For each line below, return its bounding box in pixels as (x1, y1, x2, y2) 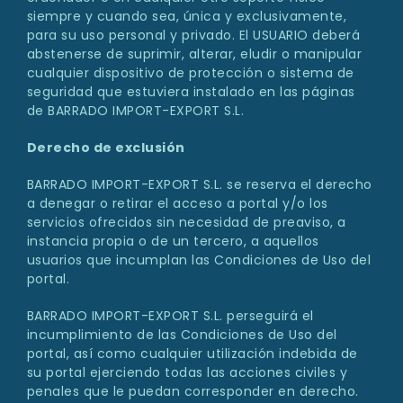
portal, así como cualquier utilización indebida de (26, 345, 358, 363)
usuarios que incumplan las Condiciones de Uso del (26, 251, 372, 270)
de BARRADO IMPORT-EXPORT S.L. (26, 102, 245, 121)
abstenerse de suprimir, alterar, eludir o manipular (26, 45, 363, 64)
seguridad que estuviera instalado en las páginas (26, 83, 355, 102)
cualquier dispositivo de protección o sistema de (26, 64, 354, 83)
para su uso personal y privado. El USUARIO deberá (26, 26, 361, 45)
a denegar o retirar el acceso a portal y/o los (26, 194, 328, 213)
